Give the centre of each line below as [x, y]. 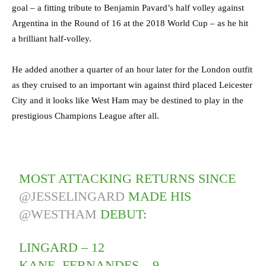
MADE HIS [158, 196]
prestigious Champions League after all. [85, 115]
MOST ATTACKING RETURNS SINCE [128, 178]
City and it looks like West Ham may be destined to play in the [128, 100]
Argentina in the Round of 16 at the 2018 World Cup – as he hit [130, 23]
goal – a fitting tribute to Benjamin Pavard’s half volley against [128, 7]
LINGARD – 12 [62, 247]
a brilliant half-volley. [52, 38]
